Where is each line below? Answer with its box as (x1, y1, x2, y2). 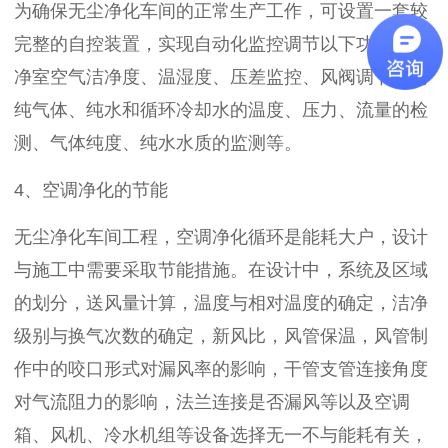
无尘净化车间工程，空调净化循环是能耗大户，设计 (14, 227, 428, 247)
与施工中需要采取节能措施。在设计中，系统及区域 (14, 260, 428, 280)
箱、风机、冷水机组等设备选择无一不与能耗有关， (14, 425, 428, 445)
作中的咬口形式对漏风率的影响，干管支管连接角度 (14, 359, 428, 379)
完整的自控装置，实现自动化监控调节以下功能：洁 (14, 34, 428, 54)
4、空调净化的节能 (14, 180, 168, 200)
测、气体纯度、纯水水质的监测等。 (14, 133, 302, 153)
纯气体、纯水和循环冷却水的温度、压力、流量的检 (14, 100, 428, 120)
